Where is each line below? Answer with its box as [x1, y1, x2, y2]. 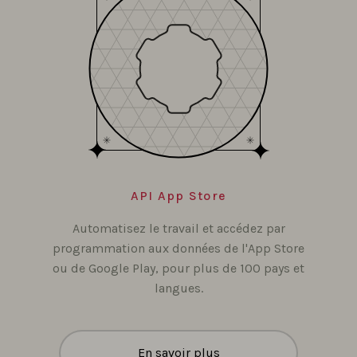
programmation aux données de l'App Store [53, 240, 304, 256]
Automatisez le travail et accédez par [72, 220, 285, 236]
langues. [154, 280, 203, 296]
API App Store [130, 187, 227, 203]
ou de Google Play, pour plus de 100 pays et [53, 260, 304, 276]
